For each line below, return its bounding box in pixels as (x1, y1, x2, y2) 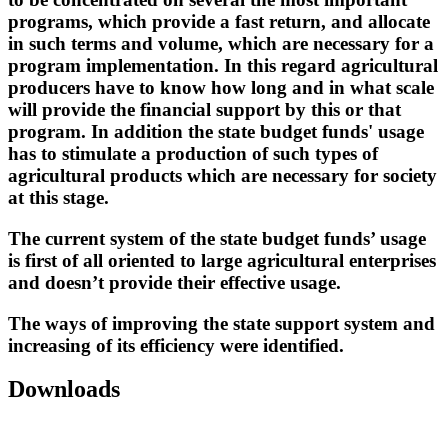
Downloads (8, 376, 120, 403)
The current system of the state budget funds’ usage (8, 227, 426, 249)
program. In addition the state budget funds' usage (8, 121, 424, 143)
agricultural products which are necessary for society (8, 165, 437, 187)
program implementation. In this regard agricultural (8, 55, 438, 77)
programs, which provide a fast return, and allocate (8, 11, 430, 33)
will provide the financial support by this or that (8, 99, 401, 121)
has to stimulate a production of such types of (8, 143, 378, 165)
